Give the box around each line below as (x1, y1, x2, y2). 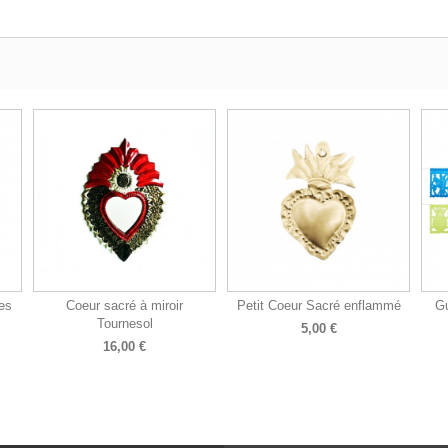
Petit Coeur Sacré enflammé (236, 298, 401, 314)
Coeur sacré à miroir (66, 298, 183, 314)
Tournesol (96, 316, 153, 332)
